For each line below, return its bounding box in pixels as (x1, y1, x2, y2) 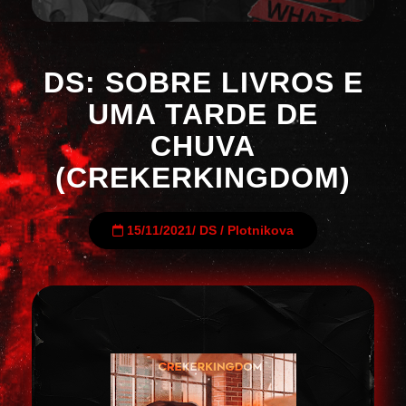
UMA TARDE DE (88, 98, 318, 130)
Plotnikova (227, 224, 294, 237)
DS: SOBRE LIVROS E (43, 66, 363, 99)
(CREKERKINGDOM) (55, 161, 351, 194)
